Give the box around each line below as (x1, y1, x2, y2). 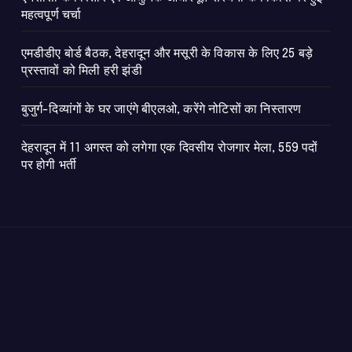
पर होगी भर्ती (20, 158, 77, 172)
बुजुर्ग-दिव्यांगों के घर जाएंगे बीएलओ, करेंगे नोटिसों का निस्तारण (20, 102, 302, 116)
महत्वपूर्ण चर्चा (20, 8, 82, 22)
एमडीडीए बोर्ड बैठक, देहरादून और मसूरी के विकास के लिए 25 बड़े (20, 46, 313, 60)
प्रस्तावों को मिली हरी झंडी (20, 64, 142, 78)
